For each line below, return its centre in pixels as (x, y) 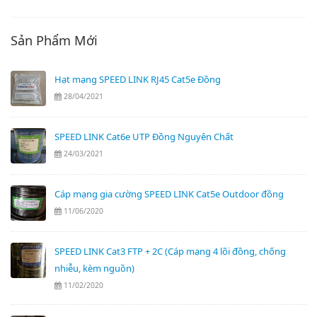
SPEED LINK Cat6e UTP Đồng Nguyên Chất (144, 136)
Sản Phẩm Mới (54, 40)
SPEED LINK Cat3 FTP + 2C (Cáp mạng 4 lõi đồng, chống (170, 251)
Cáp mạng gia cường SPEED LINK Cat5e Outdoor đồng (169, 194)
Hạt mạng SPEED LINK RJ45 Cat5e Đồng (138, 79)
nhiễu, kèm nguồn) (94, 268)
